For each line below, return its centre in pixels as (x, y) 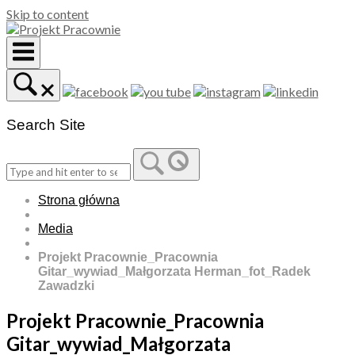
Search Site (46, 124)
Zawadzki (66, 286)
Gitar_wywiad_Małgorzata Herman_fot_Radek (174, 272)
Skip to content (48, 14)
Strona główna (79, 200)
